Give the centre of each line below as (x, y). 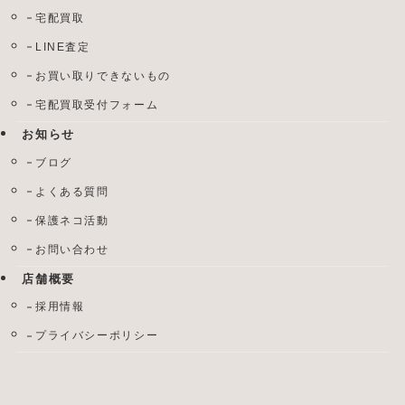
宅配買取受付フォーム (97, 104)
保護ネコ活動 (72, 220)
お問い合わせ (72, 249)
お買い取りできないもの (103, 75)
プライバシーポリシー (97, 336)
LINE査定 (63, 47)
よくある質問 (72, 191)
